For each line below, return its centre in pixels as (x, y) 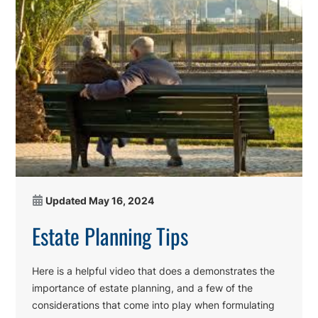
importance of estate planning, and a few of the (142, 288)
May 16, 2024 (121, 201)
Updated (67, 201)
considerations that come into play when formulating (153, 305)
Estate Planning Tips (110, 236)
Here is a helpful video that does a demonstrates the (153, 271)
